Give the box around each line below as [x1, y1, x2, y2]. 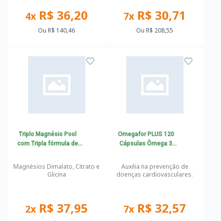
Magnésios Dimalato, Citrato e [13, 162, 100, 171]
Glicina [47, 170, 66, 179]
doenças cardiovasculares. [116, 170, 193, 179]
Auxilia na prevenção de [121, 162, 188, 171]
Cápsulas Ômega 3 [119, 140, 173, 147]
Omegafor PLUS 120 [117, 131, 174, 138]
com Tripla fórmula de [17, 140, 78, 147]
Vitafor [136, 149, 155, 156]
